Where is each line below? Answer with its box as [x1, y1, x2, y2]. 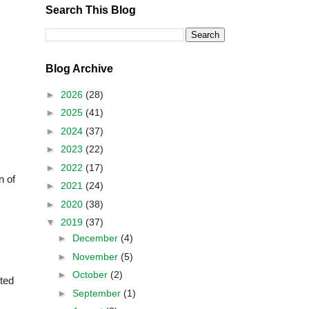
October [72, 269, 110, 280]
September [72, 287, 123, 299]
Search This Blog [46, 4, 136, 16]
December [72, 232, 121, 243]
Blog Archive [46, 63, 113, 74]
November [72, 250, 121, 262]
